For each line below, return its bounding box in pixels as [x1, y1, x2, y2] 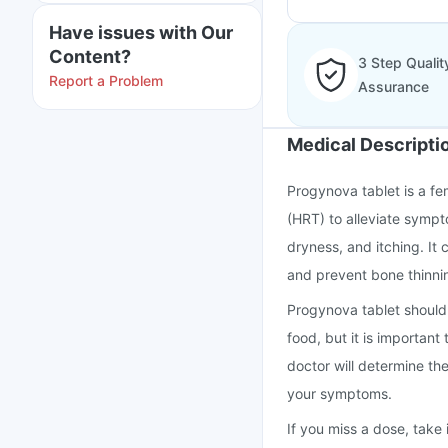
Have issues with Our [49, 22, 233, 43]
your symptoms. [287, 385, 392, 402]
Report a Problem [49, 72, 163, 89]
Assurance [358, 78, 429, 95]
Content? [49, 46, 131, 67]
